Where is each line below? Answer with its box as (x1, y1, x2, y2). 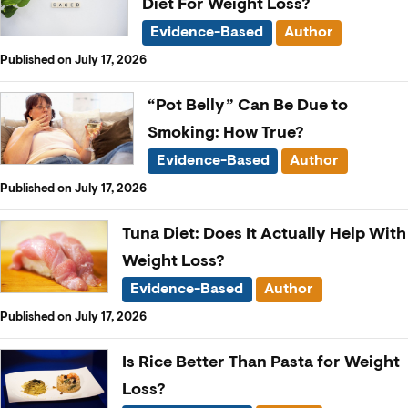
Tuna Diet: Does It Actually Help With (122, 223, 406, 244)
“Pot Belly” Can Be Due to (148, 95, 349, 116)
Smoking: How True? (148, 122, 305, 143)
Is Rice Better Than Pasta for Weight (122, 352, 400, 372)
